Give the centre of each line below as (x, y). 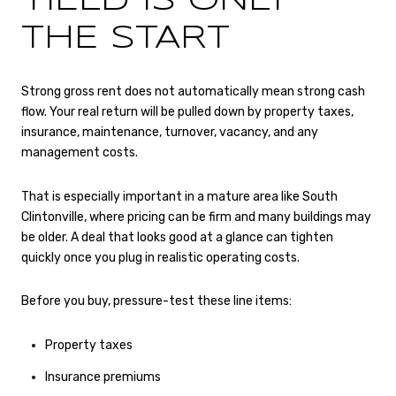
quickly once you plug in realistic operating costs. (160, 257)
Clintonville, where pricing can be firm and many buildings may (196, 217)
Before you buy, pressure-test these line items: (156, 301)
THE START (126, 38)
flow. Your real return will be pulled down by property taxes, (187, 112)
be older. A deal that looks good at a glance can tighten (177, 237)
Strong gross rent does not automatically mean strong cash (193, 92)
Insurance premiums (103, 377)
